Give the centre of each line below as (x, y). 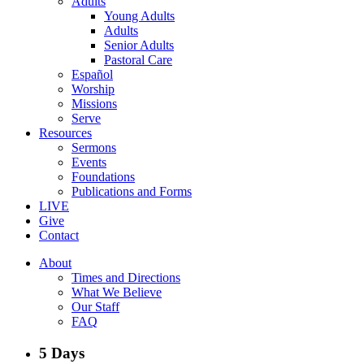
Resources (65, 133)
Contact (59, 235)
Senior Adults (139, 45)
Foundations (103, 177)
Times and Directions (126, 277)
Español (92, 74)
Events (89, 162)
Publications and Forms (132, 191)
